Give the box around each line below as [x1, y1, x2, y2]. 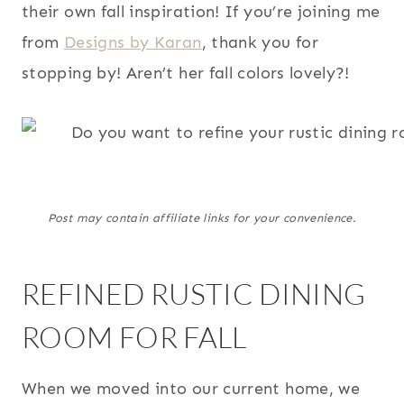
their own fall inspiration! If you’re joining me [22, 2, 381, 23]
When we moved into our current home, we [22, 379, 361, 399]
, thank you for [201, 32, 318, 53]
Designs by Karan [63, 32, 202, 53]
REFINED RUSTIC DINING [22, 276, 366, 312]
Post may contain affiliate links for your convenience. [47, 211, 357, 225]
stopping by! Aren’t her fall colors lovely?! [22, 63, 350, 84]
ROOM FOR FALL [22, 319, 247, 355]
